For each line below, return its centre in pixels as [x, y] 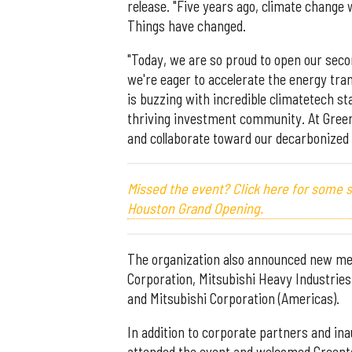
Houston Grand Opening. [195, 208]
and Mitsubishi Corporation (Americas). [233, 298]
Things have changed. [187, 26]
